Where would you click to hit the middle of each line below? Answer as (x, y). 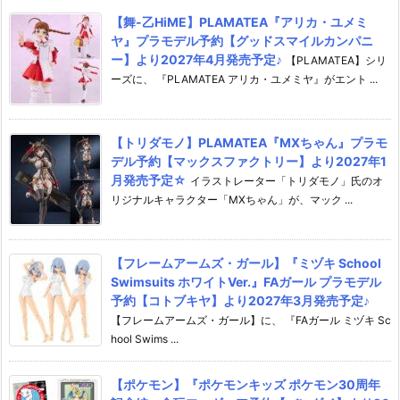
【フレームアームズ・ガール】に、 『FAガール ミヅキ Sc (251, 321)
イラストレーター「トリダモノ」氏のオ (287, 181)
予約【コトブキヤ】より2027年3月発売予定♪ (240, 301)
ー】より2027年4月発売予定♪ (196, 60)
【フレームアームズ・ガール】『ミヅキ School (246, 263)
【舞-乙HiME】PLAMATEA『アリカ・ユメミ (239, 22)
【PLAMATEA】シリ (336, 61)
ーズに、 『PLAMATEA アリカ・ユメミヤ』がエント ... (244, 79)
